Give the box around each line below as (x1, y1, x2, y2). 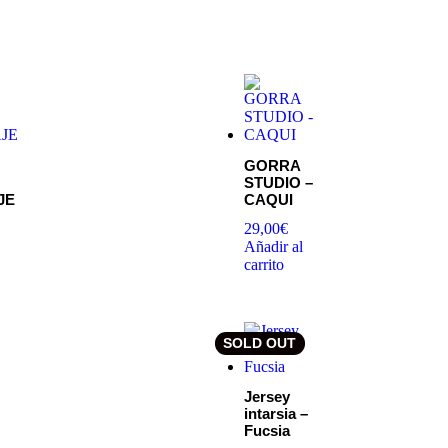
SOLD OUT (223, 334, 297, 351)
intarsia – (244, 405, 308, 423)
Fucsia (244, 422, 290, 440)
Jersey (244, 388, 290, 406)
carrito (244, 256, 284, 274)
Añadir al (244, 238, 303, 256)
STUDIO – (244, 173, 313, 191)
